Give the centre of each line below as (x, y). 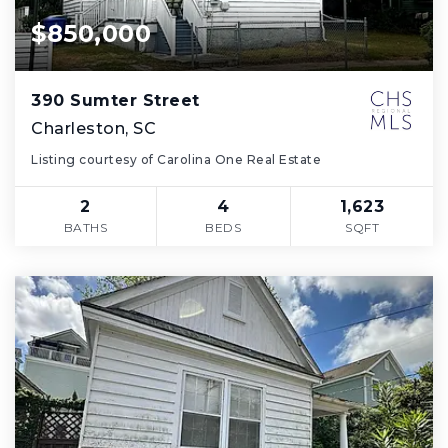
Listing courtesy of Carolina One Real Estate (176, 159)
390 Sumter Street (115, 100)
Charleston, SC (93, 128)
